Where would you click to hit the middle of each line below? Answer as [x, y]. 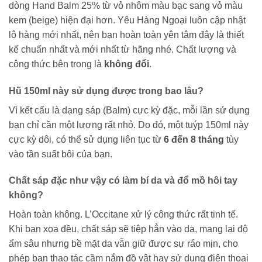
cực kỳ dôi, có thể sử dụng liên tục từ [86, 139]
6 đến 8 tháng [194, 139]
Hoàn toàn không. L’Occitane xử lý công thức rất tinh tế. [123, 215]
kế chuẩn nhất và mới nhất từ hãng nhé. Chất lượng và [123, 49]
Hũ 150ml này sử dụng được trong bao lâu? [106, 91]
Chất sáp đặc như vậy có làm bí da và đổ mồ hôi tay [123, 181]
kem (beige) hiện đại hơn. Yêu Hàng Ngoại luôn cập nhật [127, 20]
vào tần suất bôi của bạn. [61, 154]
